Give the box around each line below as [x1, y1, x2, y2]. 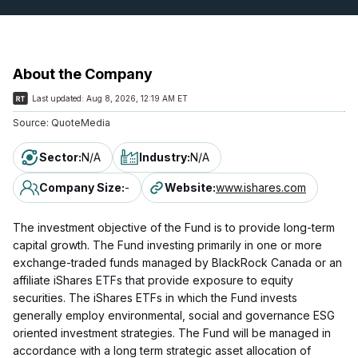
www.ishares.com [216, 180, 306, 194]
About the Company [13, 65, 153, 82]
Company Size [39, 180, 121, 194]
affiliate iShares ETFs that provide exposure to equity [13, 272, 293, 287]
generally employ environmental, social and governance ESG [13, 308, 335, 322]
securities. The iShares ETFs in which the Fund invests [13, 290, 297, 304]
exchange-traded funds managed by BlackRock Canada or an [13, 255, 342, 269]
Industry [139, 149, 187, 164]
